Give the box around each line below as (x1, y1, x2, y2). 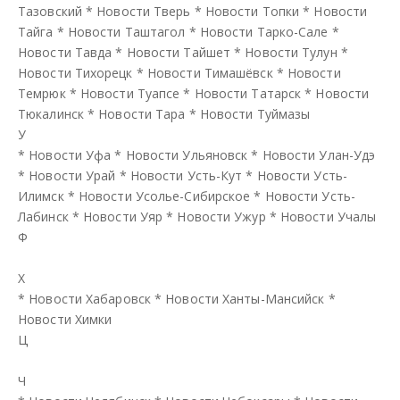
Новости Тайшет (126, 43, 231, 61)
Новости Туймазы (199, 104, 311, 122)
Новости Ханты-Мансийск (165, 289, 325, 307)
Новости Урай (29, 166, 116, 184)
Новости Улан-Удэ (262, 146, 376, 163)
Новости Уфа (29, 146, 112, 163)
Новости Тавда (18, 43, 112, 61)
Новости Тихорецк (18, 63, 133, 81)
